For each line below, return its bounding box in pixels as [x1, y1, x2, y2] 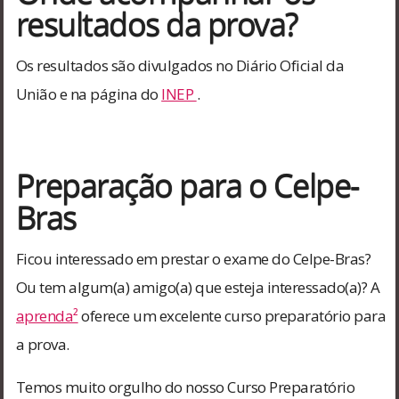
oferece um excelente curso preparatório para [77, 305, 387, 326]
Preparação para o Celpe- [15, 162, 360, 207]
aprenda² [15, 305, 78, 326]
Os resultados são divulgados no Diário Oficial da [15, 54, 345, 76]
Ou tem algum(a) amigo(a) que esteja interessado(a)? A [15, 276, 380, 297]
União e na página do [15, 83, 162, 104]
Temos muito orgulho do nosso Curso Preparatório [15, 376, 355, 397]
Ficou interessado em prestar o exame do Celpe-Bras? [15, 248, 371, 269]
